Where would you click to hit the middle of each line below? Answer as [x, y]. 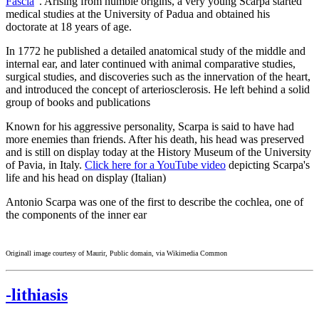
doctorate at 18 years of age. [69, 27]
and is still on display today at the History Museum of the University [158, 152]
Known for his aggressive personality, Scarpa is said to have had [150, 127]
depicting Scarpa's [268, 165]
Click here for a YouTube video [155, 165]
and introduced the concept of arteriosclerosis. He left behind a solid [158, 90]
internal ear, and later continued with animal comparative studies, [151, 64]
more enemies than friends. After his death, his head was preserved [155, 140]
